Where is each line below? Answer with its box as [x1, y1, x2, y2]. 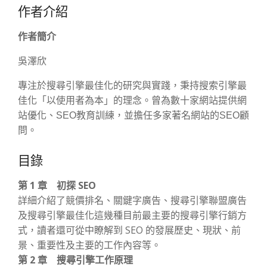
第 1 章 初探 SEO [18, 179, 96, 193]
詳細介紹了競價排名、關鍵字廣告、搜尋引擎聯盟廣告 [18, 194, 247, 207]
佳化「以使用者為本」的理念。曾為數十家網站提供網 [18, 95, 247, 106]
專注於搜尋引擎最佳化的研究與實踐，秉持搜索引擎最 [18, 80, 247, 91]
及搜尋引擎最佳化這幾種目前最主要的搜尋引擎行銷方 [18, 209, 247, 222]
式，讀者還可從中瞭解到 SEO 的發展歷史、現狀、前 [18, 223, 241, 237]
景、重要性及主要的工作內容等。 [18, 238, 161, 252]
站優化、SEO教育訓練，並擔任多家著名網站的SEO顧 [18, 110, 249, 121]
